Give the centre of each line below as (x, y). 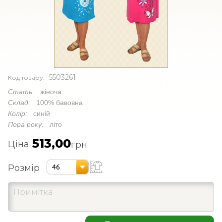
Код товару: (28, 77)
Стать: (24, 91)
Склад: (22, 102)
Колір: (21, 113)
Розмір (24, 168)
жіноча (51, 91)
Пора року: (29, 124)
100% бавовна (59, 102)
